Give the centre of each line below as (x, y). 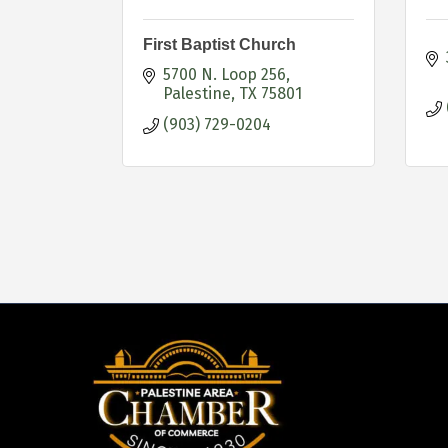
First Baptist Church (219, 44)
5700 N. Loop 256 (224, 74)
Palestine (197, 93)
